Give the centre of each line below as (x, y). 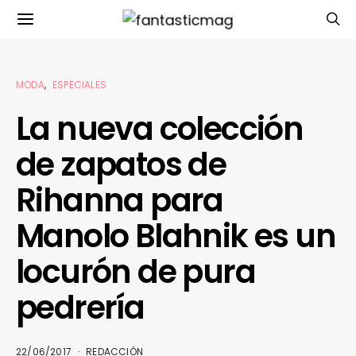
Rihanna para (120, 200)
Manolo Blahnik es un (176, 236)
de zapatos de (121, 164)
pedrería (80, 308)
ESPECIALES (80, 85)
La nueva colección (160, 129)
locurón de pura (135, 272)
